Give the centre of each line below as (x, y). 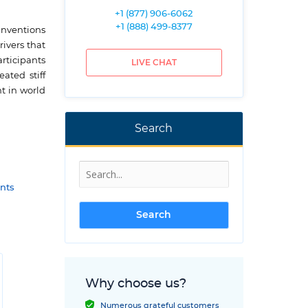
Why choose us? (136, 284)
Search (154, 129)
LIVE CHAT (154, 63)
